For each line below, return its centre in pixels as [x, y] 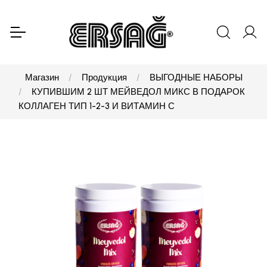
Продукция [104, 78]
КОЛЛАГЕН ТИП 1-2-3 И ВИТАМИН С [97, 106]
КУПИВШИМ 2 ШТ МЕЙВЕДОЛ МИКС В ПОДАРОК [138, 92]
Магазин [42, 78]
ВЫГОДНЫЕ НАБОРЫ [196, 78]
